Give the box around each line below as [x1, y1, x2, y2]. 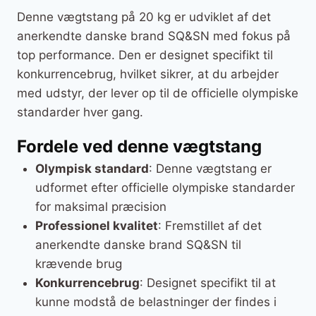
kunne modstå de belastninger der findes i [35, 295, 276, 310]
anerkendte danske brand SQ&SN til [35, 238, 241, 253]
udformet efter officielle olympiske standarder [35, 181, 295, 195]
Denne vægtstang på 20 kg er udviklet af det [17, 10, 271, 25]
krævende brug [35, 257, 122, 272]
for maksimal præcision [35, 200, 166, 214]
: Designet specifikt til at [139, 276, 276, 291]
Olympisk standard [35, 162, 149, 176]
